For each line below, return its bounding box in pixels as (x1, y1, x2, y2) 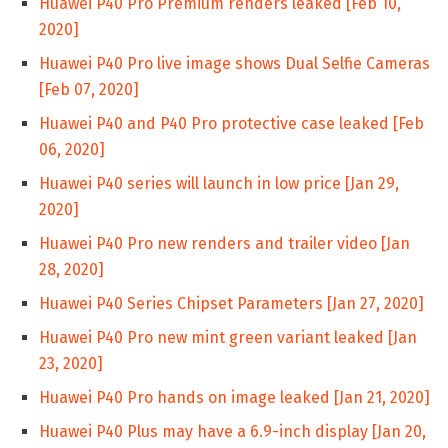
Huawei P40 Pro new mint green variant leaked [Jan (39, 328, 417, 348)
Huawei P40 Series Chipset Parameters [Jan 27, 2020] (39, 294, 424, 314)
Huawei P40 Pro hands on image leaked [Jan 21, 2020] (39, 388, 430, 408)
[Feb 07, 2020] (39, 80, 139, 100)
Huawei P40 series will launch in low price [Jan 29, (39, 174, 399, 194)
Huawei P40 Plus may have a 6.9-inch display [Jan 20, (39, 422, 426, 442)
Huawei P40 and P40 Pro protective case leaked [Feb (39, 114, 424, 134)
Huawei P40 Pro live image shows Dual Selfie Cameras (39, 54, 430, 74)
